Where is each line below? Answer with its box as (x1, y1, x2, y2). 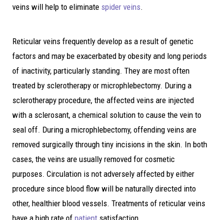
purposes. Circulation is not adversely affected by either (12, 169, 194, 179)
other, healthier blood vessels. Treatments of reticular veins (12, 198, 205, 209)
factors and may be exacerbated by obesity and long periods (12, 51, 207, 61)
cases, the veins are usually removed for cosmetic (12, 154, 175, 165)
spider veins (101, 2, 140, 12)
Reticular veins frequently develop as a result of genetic (12, 36, 193, 47)
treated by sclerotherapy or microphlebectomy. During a (12, 81, 192, 91)
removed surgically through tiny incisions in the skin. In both (12, 139, 207, 150)
